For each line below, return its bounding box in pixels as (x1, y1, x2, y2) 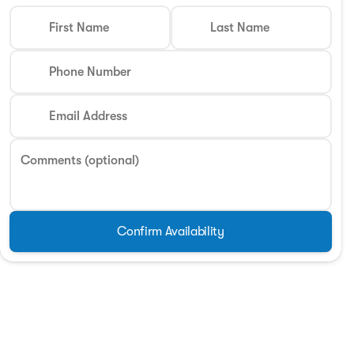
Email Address (49, 109, 127, 123)
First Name (49, 21, 109, 35)
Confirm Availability (117, 224, 224, 239)
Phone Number (49, 65, 131, 79)
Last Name (210, 21, 269, 35)
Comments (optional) (21, 153, 139, 168)
